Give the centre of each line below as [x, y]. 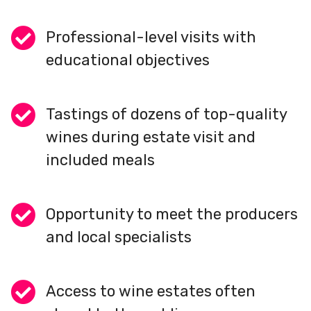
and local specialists [119, 237]
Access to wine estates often [151, 291]
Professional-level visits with [151, 37]
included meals [100, 160]
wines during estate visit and [151, 137]
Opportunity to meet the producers [172, 214]
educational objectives [128, 60]
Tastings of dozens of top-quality [166, 114]
